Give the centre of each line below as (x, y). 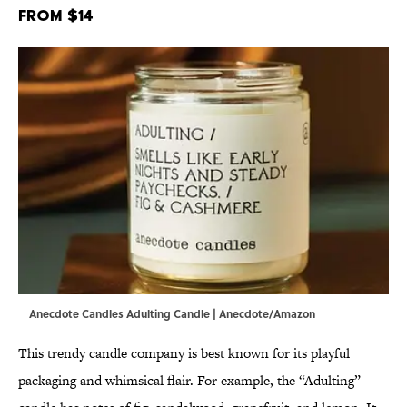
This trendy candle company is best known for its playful (184, 353)
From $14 (56, 15)
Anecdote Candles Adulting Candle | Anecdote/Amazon (172, 314)
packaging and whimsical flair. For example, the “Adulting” (189, 381)
